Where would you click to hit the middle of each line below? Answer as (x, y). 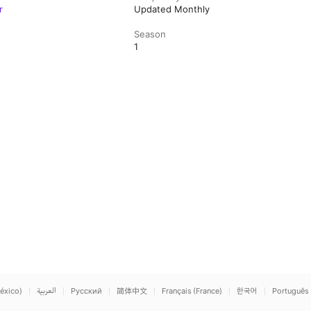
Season (150, 34)
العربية (47, 291)
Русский (86, 291)
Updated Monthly (172, 9)
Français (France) (192, 291)
